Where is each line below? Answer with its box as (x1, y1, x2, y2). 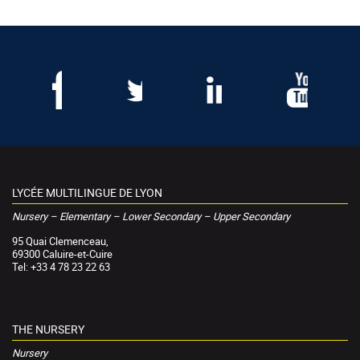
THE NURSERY (12, 321, 84, 337)
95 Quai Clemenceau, (12, 234, 108, 249)
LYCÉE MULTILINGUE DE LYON (12, 185, 162, 201)
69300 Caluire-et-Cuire (12, 247, 112, 262)
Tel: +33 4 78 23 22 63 (12, 260, 110, 275)
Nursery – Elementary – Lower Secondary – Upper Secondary (12, 209, 290, 224)
